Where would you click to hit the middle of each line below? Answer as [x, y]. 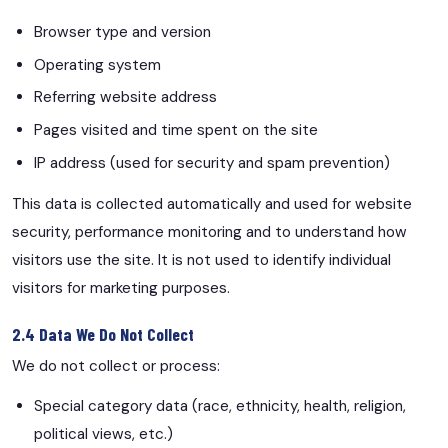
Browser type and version [123, 31]
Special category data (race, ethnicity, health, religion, [220, 406]
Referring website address [126, 97]
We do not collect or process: [116, 365]
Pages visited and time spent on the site [176, 130]
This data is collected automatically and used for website [212, 203]
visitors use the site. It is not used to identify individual [201, 259]
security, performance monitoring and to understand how [209, 231]
